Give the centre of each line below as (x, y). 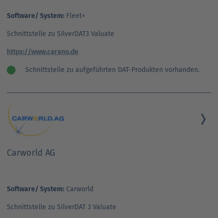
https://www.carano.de (43, 52)
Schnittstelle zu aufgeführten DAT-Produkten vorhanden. (112, 70)
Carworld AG (31, 153)
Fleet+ (75, 16)
